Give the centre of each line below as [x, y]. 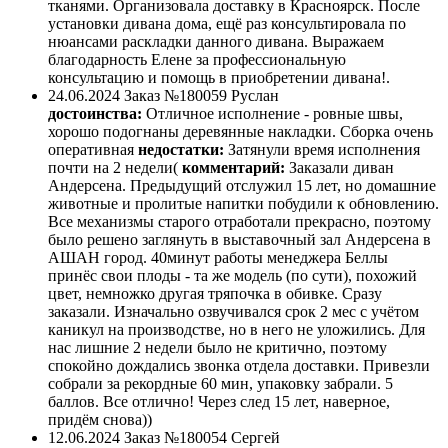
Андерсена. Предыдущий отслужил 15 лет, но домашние [242, 186]
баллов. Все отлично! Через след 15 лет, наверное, [219, 402]
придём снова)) [100, 420]
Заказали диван [341, 168]
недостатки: [181, 150]
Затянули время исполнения [324, 150]
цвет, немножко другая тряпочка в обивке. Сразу [215, 294]
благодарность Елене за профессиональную [197, 60]
